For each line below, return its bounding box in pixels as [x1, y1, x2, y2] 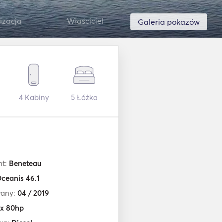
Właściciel [66, 16, 104, 26]
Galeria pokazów [138, 17, 200, 27]
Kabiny [22, 93, 49, 102]
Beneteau [8, 159, 42, 168]
